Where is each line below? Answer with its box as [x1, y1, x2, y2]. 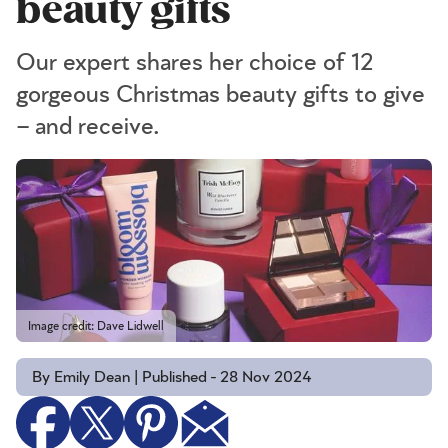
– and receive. [16, 115, 160, 139]
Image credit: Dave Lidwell [28, 320, 164, 333]
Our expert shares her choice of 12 [16, 51, 373, 75]
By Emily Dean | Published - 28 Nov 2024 [32, 369, 312, 386]
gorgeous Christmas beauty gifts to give [16, 83, 425, 107]
